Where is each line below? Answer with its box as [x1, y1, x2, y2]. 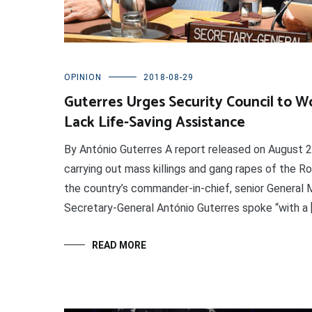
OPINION [64, 72, 102, 83]
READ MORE [92, 240, 146, 251]
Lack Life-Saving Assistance [64, 111, 245, 135]
